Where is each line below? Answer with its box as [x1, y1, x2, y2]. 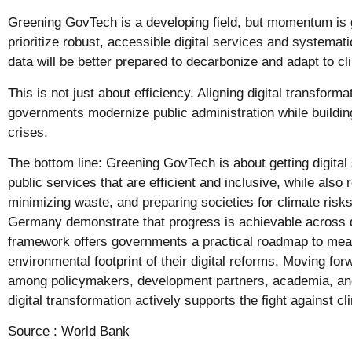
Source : [8, 324, 61, 339]
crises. [8, 124, 48, 140]
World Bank [61, 324, 130, 339]
